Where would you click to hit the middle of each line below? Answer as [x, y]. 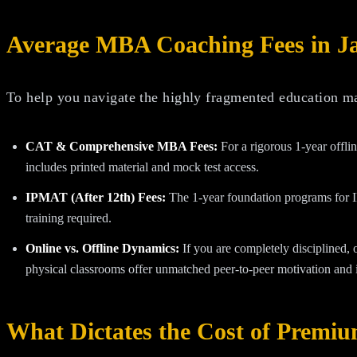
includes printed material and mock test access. [142, 167]
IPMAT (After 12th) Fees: [96, 198]
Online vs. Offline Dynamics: [102, 249]
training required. [69, 218]
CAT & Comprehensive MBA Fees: [122, 147]
